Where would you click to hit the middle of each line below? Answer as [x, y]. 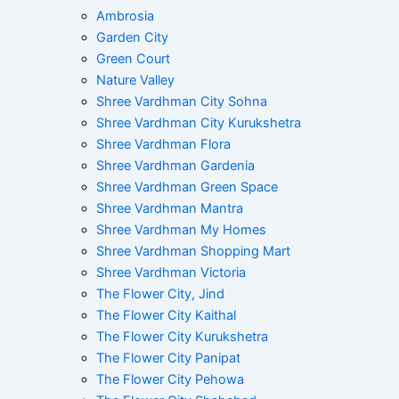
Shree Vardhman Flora [163, 144]
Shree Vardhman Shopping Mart [193, 251]
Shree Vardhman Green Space [187, 187]
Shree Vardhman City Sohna [182, 101]
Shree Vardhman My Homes [181, 229]
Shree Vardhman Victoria [171, 272]
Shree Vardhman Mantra [170, 208]
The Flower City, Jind [160, 293]
